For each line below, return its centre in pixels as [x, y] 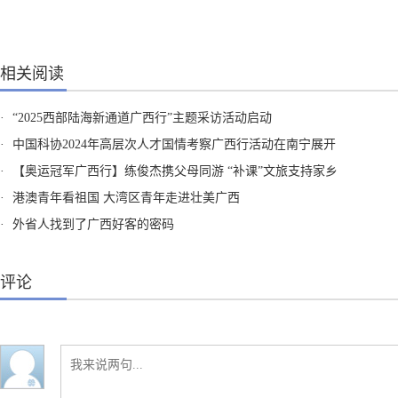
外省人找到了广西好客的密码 [93, 225]
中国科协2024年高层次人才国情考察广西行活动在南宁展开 [174, 145]
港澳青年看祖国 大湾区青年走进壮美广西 [126, 198]
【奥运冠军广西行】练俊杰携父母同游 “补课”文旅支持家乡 [175, 171]
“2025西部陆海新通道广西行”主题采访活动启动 [142, 118]
